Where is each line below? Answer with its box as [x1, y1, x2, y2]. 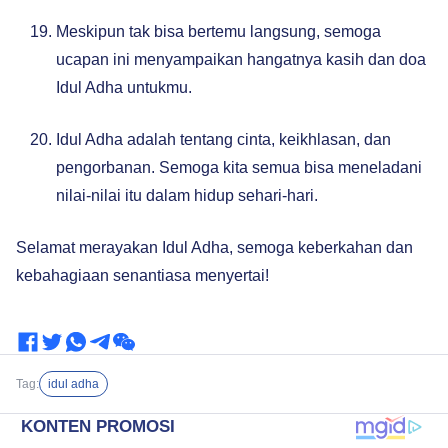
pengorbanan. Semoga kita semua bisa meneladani [56, 159, 422, 176]
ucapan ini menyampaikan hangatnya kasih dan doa [56, 51, 426, 68]
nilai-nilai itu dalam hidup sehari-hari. [56, 187, 318, 204]
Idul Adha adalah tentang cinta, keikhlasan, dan [56, 131, 391, 148]
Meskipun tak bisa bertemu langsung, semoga [56, 23, 381, 40]
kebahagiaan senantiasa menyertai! [16, 267, 269, 284]
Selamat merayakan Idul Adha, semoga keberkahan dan [16, 239, 413, 256]
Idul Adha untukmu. [56, 79, 192, 96]
